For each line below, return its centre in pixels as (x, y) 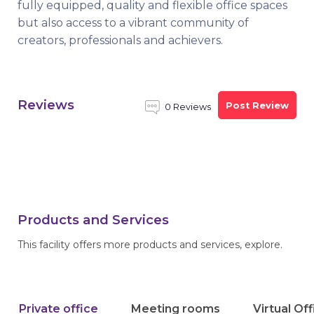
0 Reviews (188, 107)
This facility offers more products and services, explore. (150, 245)
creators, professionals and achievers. (120, 40)
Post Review (257, 105)
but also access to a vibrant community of (133, 23)
